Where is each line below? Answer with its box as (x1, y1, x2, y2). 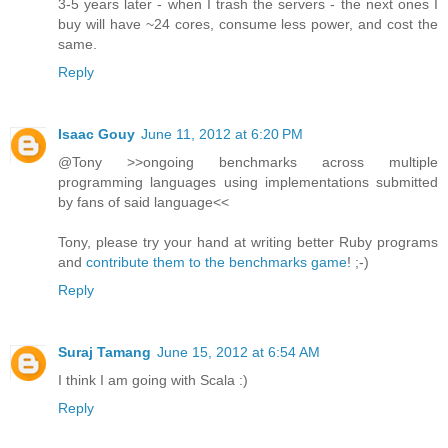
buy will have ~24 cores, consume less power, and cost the (58, 16, 438, 33)
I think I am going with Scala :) (58, 372, 248, 389)
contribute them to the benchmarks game (86, 254, 347, 271)
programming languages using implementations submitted (58, 174, 438, 191)
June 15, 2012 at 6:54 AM (157, 344, 320, 361)
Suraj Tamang (58, 344, 151, 361)
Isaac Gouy (58, 126, 135, 143)
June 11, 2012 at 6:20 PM (141, 126, 303, 143)
